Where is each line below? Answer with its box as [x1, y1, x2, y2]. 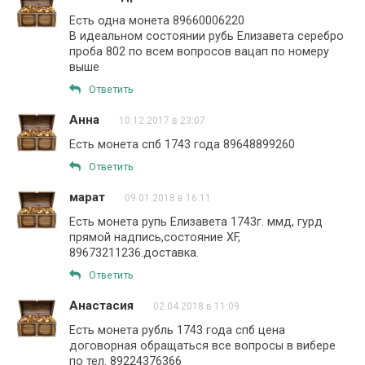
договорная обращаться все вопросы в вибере [69, 339, 336, 352]
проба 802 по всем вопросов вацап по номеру [69, 45, 329, 58]
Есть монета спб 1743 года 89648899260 [69, 138, 295, 151]
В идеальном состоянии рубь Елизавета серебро [69, 29, 344, 42]
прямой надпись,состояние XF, [69, 231, 240, 244]
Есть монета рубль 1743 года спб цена [69, 323, 285, 336]
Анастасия [69, 298, 134, 313]
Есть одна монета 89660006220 [69, 14, 244, 27]
